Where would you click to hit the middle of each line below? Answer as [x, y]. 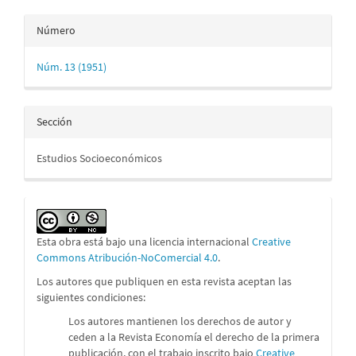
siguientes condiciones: [92, 297]
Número [56, 30]
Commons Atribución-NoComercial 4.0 [127, 257]
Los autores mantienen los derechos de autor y [180, 321]
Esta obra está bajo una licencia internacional [144, 242]
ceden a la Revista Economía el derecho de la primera [194, 337]
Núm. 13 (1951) [72, 67]
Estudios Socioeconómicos [99, 158]
